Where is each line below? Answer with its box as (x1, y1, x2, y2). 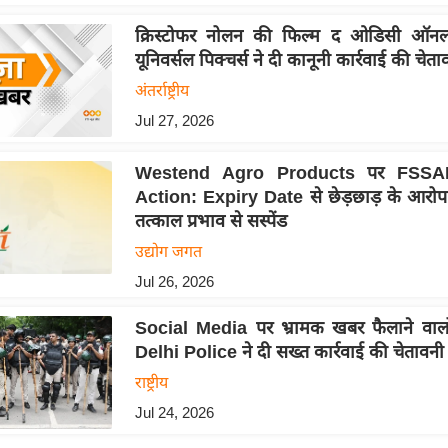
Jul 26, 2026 (134, 272, 214, 290)
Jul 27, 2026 (134, 111, 214, 129)
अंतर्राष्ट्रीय (134, 81, 189, 99)
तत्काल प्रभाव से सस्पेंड (134, 210, 287, 231)
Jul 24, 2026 (134, 403, 214, 421)
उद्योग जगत (134, 242, 202, 260)
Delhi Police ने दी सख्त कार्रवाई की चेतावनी (134, 341, 444, 362)
